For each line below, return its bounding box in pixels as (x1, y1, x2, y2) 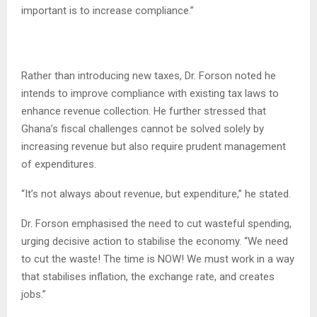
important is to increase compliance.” (21, 4, 194, 17)
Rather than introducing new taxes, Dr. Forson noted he (21, 69, 276, 82)
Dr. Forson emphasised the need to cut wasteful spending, (21, 217, 292, 230)
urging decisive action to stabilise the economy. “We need (21, 234, 288, 248)
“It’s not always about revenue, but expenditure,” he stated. (21, 187, 291, 200)
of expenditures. (21, 157, 96, 171)
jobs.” (21, 287, 46, 301)
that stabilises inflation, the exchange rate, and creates (21, 270, 275, 283)
